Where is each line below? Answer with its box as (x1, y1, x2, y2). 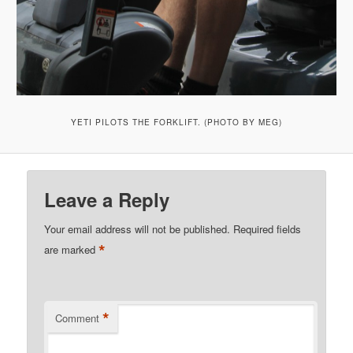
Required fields (233, 221, 302, 237)
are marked (44, 242, 99, 258)
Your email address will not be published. (44, 221, 231, 237)
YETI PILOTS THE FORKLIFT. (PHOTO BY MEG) (71, 116, 282, 128)
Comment (55, 310, 100, 326)
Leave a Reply (44, 186, 170, 214)
